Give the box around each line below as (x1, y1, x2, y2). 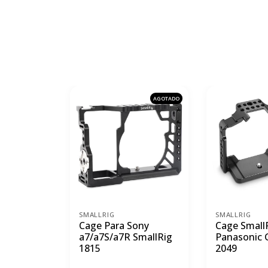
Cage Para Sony (79, 219, 149, 233)
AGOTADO (153, 95, 179, 103)
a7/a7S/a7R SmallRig (79, 230, 172, 244)
